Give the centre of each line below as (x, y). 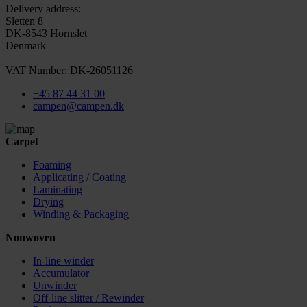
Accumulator (61, 273)
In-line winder (63, 260)
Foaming (52, 164)
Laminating (58, 189)
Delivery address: (43, 8)
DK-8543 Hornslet (46, 33)
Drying (48, 201)
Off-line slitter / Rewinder (88, 297)
